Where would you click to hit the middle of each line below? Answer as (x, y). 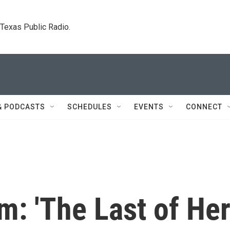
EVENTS (149, 107)
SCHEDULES (90, 107)
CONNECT (204, 107)
